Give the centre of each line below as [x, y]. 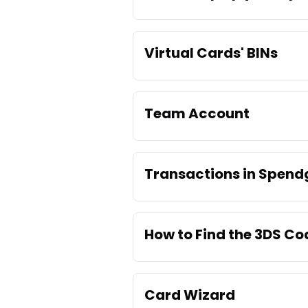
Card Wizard [190, 295]
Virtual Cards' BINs [211, 53]
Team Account [197, 114]
